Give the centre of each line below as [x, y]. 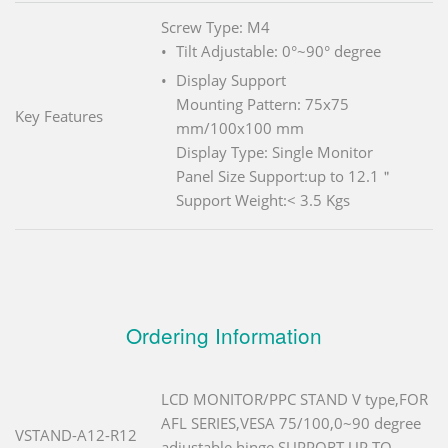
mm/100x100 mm [240, 128]
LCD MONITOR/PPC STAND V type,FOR [294, 399]
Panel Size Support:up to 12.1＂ [285, 176]
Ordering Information [224, 335]
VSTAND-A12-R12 [76, 435]
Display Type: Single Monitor [274, 152]
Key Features [59, 116]
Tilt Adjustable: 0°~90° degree [278, 51]
